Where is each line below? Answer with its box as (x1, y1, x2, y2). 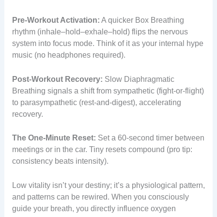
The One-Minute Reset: (12, 134, 96, 142)
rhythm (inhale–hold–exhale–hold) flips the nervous (12, 27, 188, 36)
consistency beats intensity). (12, 157, 108, 166)
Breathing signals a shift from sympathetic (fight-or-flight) (12, 86, 204, 95)
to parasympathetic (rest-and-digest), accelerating (12, 98, 181, 107)
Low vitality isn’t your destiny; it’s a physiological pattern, (12, 181, 205, 189)
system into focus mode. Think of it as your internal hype (12, 39, 203, 47)
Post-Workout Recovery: (12, 75, 103, 83)
